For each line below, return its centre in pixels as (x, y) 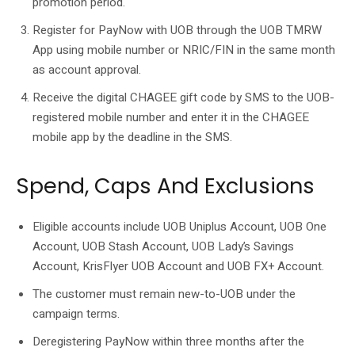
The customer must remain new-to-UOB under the (164, 294)
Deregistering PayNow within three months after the (168, 341)
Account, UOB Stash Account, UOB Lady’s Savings (163, 246)
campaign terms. (76, 313)
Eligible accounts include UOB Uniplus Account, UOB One (179, 226)
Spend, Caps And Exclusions (165, 185)
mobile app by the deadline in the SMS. (132, 137)
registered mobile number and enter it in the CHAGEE (171, 117)
